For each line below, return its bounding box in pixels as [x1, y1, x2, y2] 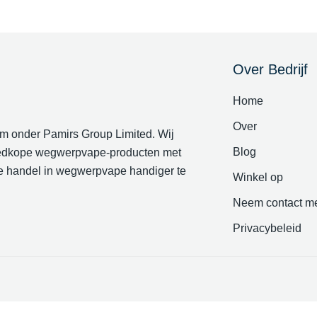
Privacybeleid [233, 222, 301, 234]
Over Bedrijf [233, 62, 308, 77]
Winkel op [233, 171, 283, 183]
